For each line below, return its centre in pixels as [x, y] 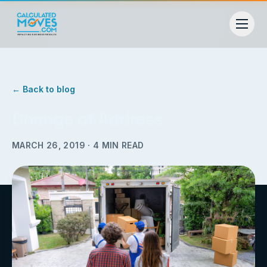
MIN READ [122, 145]
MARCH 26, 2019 [49, 145]
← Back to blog [44, 89]
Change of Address [88, 119]
